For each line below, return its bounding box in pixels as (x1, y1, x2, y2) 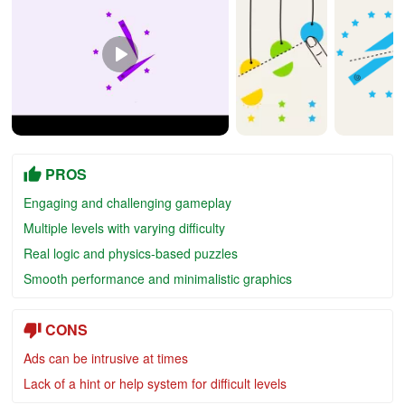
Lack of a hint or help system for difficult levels (24, 374, 287, 392)
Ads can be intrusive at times (24, 349, 188, 367)
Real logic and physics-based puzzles (24, 244, 238, 262)
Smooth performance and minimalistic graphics (24, 269, 292, 287)
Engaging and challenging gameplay (24, 193, 231, 212)
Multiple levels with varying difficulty (24, 219, 225, 237)
